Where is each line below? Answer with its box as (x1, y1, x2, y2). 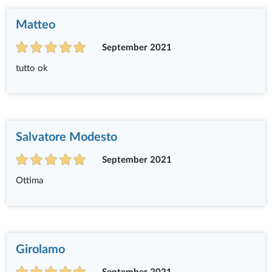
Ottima (16, 176, 44, 186)
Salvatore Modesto (16, 131, 118, 143)
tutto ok (16, 63, 49, 73)
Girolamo (16, 243, 66, 256)
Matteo (16, 18, 56, 31)
